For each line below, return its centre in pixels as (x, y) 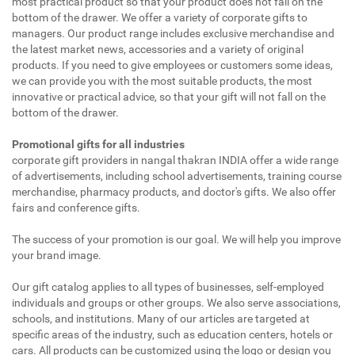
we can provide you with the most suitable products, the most (162, 80)
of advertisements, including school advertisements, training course (177, 176)
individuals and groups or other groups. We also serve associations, (176, 302)
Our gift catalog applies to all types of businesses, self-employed (168, 286)
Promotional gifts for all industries (98, 144)
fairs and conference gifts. (76, 207)
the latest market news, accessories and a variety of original (158, 49)
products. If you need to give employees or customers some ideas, (172, 65)
